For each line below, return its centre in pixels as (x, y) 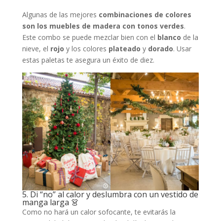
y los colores (87, 49)
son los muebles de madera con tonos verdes (103, 26)
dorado (160, 49)
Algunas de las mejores (60, 15)
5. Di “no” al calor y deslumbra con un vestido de (110, 195)
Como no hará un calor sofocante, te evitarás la (99, 212)
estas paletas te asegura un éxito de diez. (88, 60)
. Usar (182, 49)
